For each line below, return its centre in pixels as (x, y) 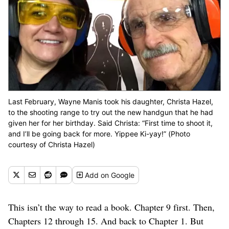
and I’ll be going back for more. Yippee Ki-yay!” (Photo (99, 133)
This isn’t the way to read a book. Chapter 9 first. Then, (111, 207)
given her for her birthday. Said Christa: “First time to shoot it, (110, 123)
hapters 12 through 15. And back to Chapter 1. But (109, 221)
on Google (118, 175)
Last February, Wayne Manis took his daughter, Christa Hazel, (111, 101)
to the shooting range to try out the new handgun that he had (111, 112)
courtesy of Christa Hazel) (52, 144)
